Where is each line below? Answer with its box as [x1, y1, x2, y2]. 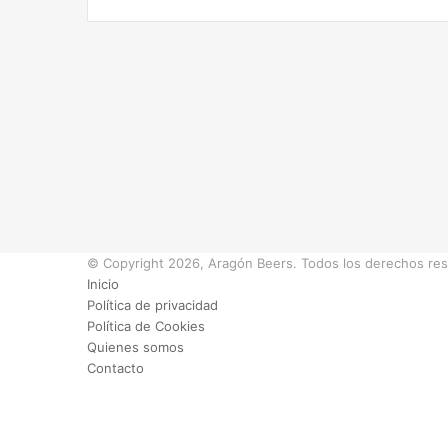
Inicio [87, 275, 119, 292]
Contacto [87, 359, 144, 376]
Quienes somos [87, 338, 184, 355]
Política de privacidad [87, 296, 218, 313]
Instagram [87, 422, 148, 439]
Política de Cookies [87, 317, 205, 334]
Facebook [87, 380, 148, 397]
